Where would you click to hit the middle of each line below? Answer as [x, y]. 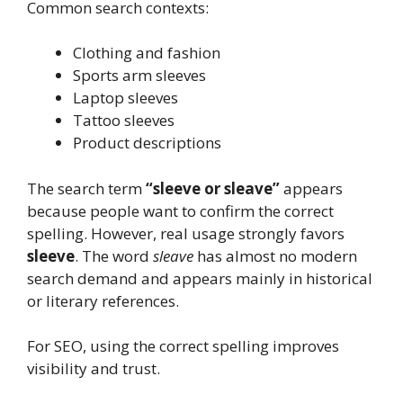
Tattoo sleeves [124, 121]
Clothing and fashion [147, 53]
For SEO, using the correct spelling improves [183, 346]
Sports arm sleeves [139, 76]
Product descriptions [147, 143]
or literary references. [103, 300]
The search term [86, 188]
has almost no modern [275, 255]
